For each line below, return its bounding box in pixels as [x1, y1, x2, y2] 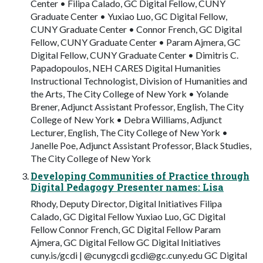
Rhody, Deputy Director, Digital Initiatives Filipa [31, 197, 222, 209]
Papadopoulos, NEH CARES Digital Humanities [31, 62, 221, 73]
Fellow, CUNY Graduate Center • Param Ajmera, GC [31, 36, 241, 48]
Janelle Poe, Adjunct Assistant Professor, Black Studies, [31, 139, 251, 151]
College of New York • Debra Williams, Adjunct [31, 113, 222, 125]
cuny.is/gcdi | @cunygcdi [31, 249, 130, 261]
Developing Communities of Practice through [31, 169, 249, 182]
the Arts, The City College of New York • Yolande [31, 87, 228, 99]
